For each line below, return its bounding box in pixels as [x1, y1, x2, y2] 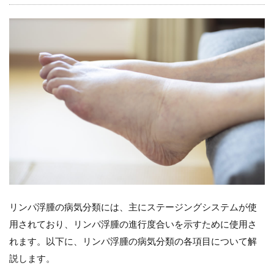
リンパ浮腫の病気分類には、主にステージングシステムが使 [9, 201, 257, 212]
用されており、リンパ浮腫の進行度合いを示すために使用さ [9, 218, 257, 229]
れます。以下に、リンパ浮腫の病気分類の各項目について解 [9, 235, 257, 246]
